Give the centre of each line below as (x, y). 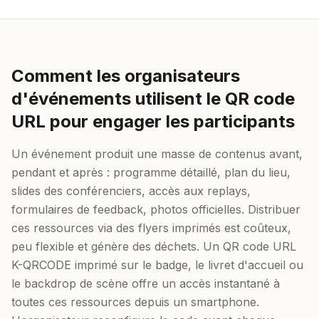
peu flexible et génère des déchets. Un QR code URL (154, 246)
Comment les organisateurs (126, 76)
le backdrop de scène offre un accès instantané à (146, 283)
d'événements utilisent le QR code (153, 99)
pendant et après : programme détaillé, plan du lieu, (151, 172)
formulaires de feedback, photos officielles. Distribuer (156, 209)
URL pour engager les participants (153, 121)
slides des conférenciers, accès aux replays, (131, 191)
